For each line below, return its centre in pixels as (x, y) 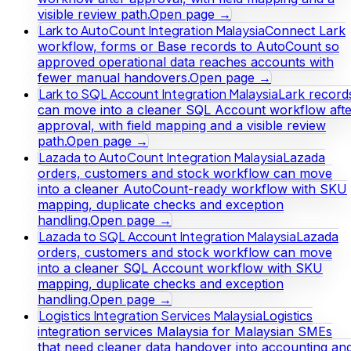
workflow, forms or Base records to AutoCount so (188, 46)
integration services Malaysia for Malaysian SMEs (185, 331)
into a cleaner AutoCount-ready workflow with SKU (192, 188)
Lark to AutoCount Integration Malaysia (152, 30)
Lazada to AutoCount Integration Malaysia (161, 157)
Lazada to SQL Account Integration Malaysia (167, 236)
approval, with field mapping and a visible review (182, 125)
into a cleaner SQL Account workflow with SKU (180, 268)
